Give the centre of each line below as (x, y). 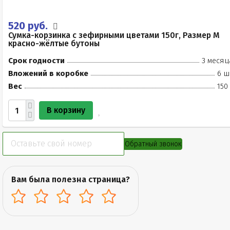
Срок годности (36, 61)
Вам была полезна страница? (71, 179)
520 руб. (29, 26)
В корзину (66, 110)
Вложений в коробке (48, 73)
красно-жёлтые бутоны (54, 43)
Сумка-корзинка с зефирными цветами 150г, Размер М (114, 35)
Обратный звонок (153, 144)
